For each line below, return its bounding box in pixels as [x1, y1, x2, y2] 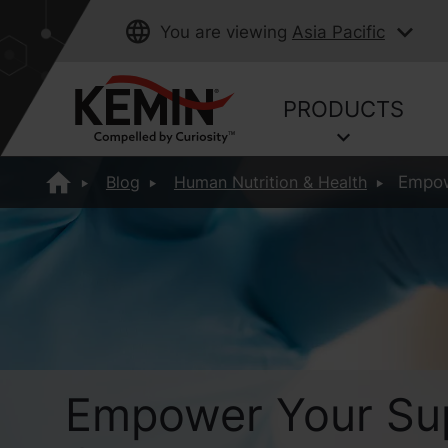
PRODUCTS [283, 96, 405, 122]
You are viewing [159, 22, 287, 42]
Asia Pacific [291, 22, 385, 42]
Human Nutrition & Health [173, 172, 367, 192]
